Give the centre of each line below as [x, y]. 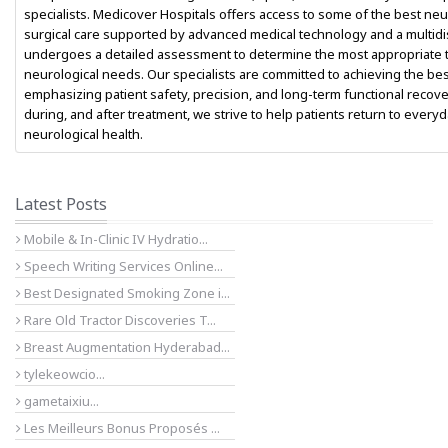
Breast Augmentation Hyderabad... [125, 347]
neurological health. [83, 134]
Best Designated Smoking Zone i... [125, 293]
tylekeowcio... [63, 374]
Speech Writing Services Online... [122, 266]
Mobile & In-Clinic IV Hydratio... [114, 239]
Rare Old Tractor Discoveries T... [118, 320]
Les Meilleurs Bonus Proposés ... [120, 428]
